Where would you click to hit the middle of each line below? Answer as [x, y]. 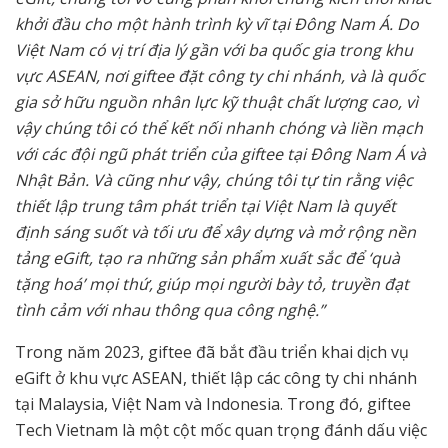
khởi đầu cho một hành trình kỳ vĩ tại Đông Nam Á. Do [217, 23]
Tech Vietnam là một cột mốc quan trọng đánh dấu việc [221, 429]
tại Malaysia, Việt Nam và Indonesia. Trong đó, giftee [213, 403]
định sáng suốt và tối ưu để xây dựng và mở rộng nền [215, 231]
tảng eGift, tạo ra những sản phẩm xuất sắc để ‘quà [207, 257]
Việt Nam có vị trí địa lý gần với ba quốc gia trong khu [214, 49]
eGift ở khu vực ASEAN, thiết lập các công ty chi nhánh [216, 377]
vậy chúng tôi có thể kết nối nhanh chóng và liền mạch [219, 127]
